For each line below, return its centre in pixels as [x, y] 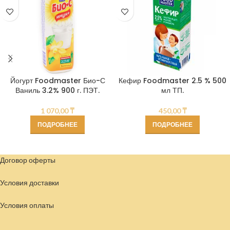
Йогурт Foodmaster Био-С [57, 80]
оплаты [42, 205]
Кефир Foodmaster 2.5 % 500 [172, 80]
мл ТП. [172, 90]
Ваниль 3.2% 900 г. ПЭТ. [57, 90]
